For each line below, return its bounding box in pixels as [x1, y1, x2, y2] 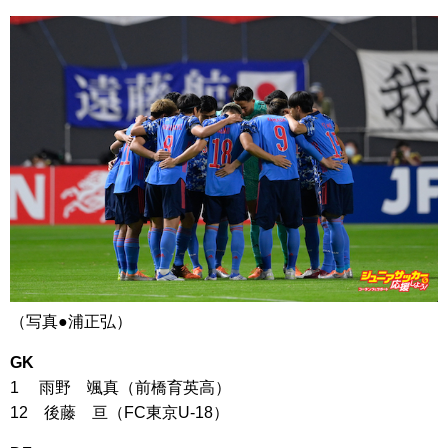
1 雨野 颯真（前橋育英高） [10, 378, 231, 396]
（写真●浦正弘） [10, 312, 132, 330]
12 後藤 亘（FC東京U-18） [10, 403, 229, 421]
